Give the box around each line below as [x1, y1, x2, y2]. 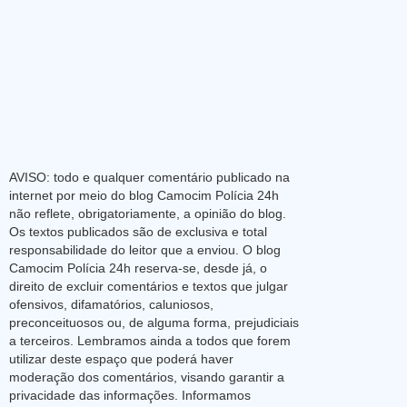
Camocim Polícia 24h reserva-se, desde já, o [9, 260, 267, 275]
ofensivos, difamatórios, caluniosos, [9, 296, 213, 312]
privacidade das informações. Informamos [9, 387, 251, 402]
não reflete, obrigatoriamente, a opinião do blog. [9, 205, 286, 221]
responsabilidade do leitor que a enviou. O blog [9, 242, 281, 257]
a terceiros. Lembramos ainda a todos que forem [9, 333, 291, 348]
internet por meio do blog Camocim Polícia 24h [9, 187, 279, 203]
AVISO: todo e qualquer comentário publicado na [9, 169, 290, 184]
